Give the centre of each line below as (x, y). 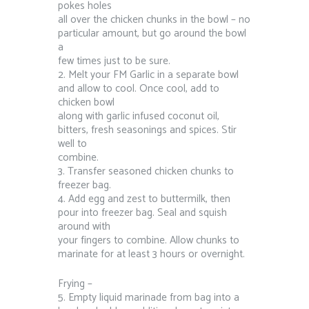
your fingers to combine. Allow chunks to (149, 240)
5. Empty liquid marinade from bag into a (149, 297)
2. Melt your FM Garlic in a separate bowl (148, 74)
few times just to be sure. (114, 61)
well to (72, 143)
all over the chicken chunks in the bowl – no (154, 19)
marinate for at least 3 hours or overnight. (151, 254)
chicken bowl (86, 102)
